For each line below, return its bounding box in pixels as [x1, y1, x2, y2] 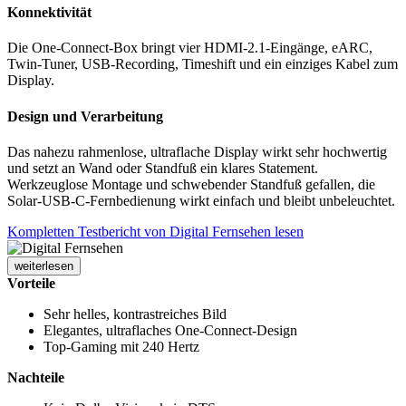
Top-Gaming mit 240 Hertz [43, 338, 199, 354]
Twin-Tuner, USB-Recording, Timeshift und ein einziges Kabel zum [7, 56, 398, 72]
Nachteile [7, 369, 64, 385]
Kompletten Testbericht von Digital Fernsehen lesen [7, 223, 304, 239]
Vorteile [7, 275, 55, 291]
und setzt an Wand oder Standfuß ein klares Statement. [7, 159, 318, 176]
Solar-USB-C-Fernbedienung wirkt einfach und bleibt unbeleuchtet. [7, 192, 395, 208]
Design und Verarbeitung [7, 108, 163, 124]
